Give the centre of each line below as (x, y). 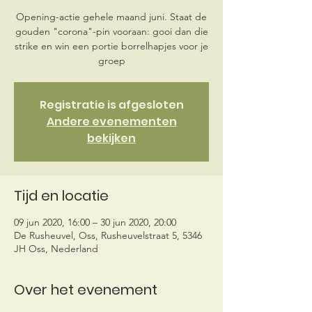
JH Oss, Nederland (56, 249)
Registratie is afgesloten (111, 105)
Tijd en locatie (61, 196)
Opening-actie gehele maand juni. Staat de (111, 17)
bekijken (111, 138)
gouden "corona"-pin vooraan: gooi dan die (111, 31)
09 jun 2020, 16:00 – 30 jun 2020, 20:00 (95, 222)
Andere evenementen (111, 122)
